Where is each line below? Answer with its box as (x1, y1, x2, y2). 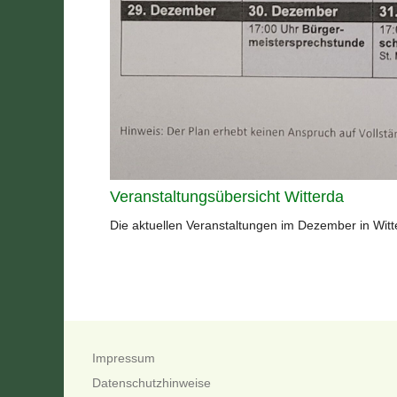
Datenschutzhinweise (92, 375, 211, 390)
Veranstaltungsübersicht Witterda (110, 187, 344, 206)
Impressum (92, 350, 155, 365)
